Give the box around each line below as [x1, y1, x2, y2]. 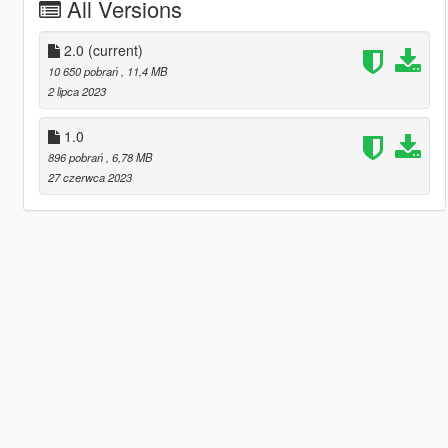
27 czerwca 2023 [47, 168, 132, 185]
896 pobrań [47, 148, 106, 165]
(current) [87, 39, 143, 60]
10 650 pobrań [47, 62, 121, 79]
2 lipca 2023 [47, 82, 106, 99]
